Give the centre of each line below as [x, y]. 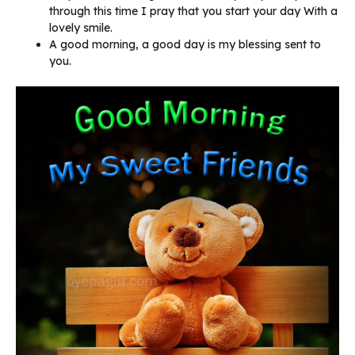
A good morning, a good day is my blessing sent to [185, 44]
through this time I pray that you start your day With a [193, 11]
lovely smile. [81, 27]
